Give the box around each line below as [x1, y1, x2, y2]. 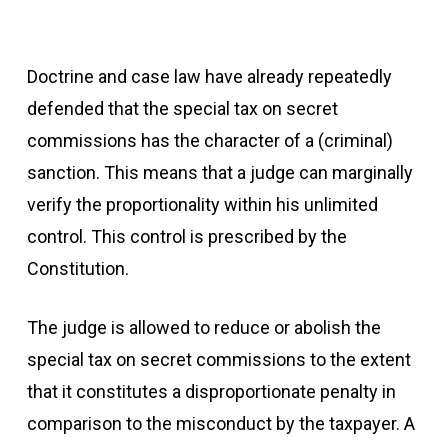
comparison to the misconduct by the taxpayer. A [26, 413, 415, 434]
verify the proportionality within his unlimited [26, 194, 378, 215]
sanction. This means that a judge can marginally [26, 162, 413, 183]
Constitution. [26, 258, 129, 279]
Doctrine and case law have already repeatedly [26, 66, 392, 87]
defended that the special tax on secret [26, 98, 338, 119]
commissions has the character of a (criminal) [26, 130, 393, 151]
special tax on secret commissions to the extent [26, 349, 411, 370]
